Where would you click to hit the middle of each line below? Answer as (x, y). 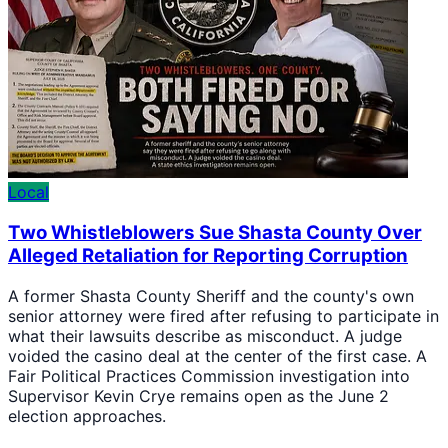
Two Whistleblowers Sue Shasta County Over (215, 233)
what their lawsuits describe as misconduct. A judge (205, 335)
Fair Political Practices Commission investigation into (209, 375)
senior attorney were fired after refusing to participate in (223, 315)
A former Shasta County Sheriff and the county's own (211, 295)
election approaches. (87, 415)
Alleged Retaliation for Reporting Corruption (208, 256)
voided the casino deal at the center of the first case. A (217, 355)
